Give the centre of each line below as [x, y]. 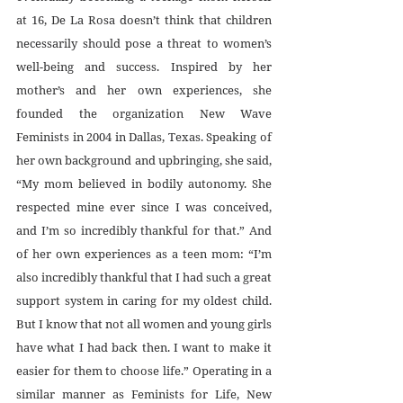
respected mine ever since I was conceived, [144, 207]
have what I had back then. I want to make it [144, 348]
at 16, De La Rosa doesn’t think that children [144, 20]
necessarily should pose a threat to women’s [144, 44]
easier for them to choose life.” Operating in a [144, 371]
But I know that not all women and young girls [144, 324]
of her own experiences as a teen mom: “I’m [144, 254]
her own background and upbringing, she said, [144, 161]
